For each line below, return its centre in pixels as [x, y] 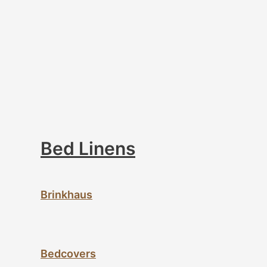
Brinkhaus [66, 194]
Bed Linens [88, 148]
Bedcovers [68, 254]
